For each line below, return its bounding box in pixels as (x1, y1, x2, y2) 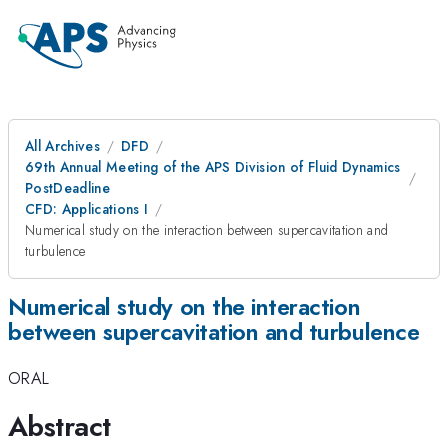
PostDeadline (25, 178, 110, 198)
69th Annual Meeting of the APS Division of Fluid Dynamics (25, 157, 401, 177)
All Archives (25, 136, 100, 156)
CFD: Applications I (25, 199, 149, 219)
